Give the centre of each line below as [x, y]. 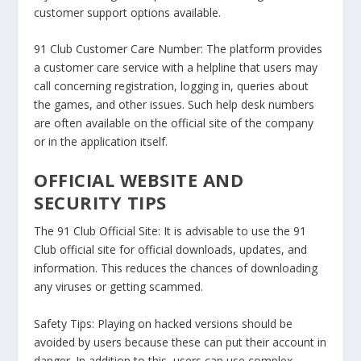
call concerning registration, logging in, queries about [172, 86]
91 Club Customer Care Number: [119, 49]
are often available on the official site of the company [174, 123]
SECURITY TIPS [100, 203]
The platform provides [263, 49]
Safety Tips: [66, 323]
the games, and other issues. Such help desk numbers [174, 105]
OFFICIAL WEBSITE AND [139, 180]
